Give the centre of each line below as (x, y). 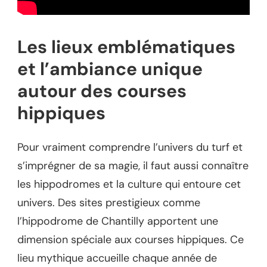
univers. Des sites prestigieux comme (109, 203)
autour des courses (102, 91)
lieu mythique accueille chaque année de (117, 258)
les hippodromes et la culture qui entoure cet (129, 184)
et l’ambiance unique (110, 69)
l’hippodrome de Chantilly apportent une (118, 221)
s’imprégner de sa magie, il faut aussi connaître (133, 166)
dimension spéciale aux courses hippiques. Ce (131, 240)
